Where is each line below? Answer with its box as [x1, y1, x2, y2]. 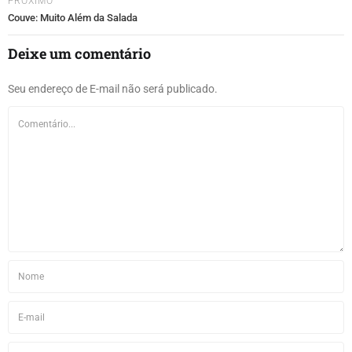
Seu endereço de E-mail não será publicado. [8, 82, 218, 95]
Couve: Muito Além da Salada [8, 11, 137, 24]
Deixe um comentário [8, 43, 151, 63]
